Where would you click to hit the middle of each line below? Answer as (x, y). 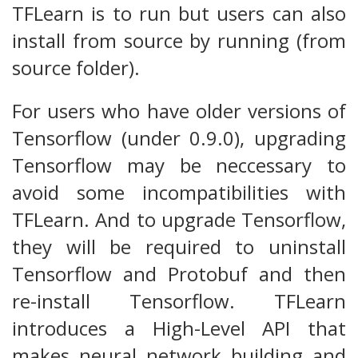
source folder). (76, 68)
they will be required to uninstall (179, 247)
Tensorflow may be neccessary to (179, 165)
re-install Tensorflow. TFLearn (179, 301)
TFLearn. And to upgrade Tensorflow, (179, 220)
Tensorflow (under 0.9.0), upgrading (179, 138)
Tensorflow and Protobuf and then (179, 274)
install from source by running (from (179, 41)
